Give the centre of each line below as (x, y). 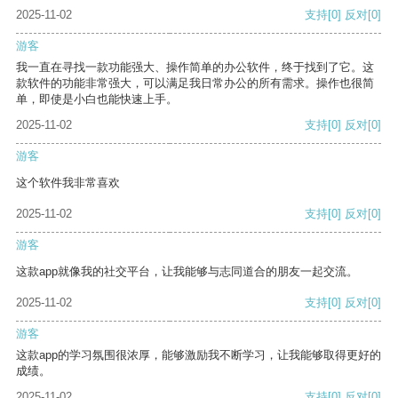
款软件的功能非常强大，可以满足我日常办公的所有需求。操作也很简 (195, 84)
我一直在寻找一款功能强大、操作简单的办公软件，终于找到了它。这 (195, 68)
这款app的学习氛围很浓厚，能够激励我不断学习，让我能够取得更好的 (199, 355)
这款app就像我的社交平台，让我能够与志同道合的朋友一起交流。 (187, 272)
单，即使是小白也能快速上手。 (97, 99)
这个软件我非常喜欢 (68, 183)
